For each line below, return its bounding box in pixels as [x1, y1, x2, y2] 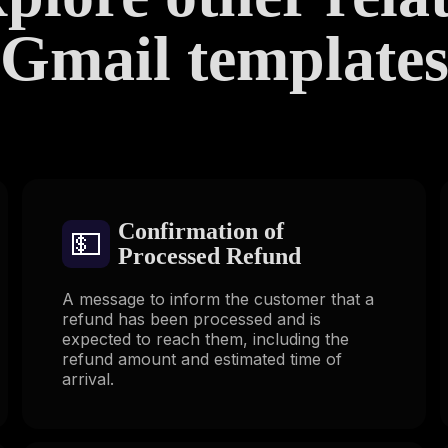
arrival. [61, 368, 114, 389]
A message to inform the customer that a [61, 288, 374, 309]
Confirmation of [117, 217, 284, 244]
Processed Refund [117, 242, 301, 269]
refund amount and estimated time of [61, 348, 342, 369]
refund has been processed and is [61, 308, 321, 329]
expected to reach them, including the [61, 328, 349, 349]
